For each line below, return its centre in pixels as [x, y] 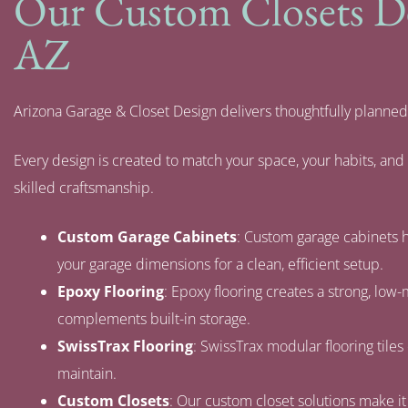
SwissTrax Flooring [125, 346]
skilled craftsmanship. [84, 187]
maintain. [87, 373]
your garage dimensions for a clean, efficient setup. [220, 264]
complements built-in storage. [154, 318]
